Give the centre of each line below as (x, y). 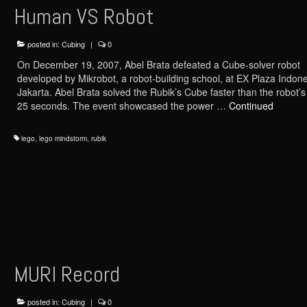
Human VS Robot (84, 16)
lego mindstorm (63, 138)
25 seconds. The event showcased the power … (123, 105)
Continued (251, 105)
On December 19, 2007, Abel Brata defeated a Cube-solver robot (158, 64)
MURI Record (66, 274)
